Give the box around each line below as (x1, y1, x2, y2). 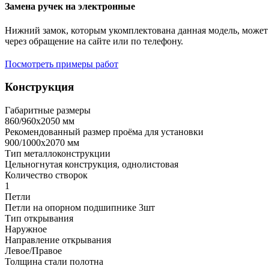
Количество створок (5, 170, 88, 181)
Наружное (5, 224, 47, 235)
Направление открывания (5, 235, 111, 246)
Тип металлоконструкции (5, 148, 110, 159)
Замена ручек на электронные (5, 1, 135, 12)
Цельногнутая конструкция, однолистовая (5, 159, 178, 170)
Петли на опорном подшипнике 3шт (5, 202, 155, 213)
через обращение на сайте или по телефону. (5, 35, 183, 46)
